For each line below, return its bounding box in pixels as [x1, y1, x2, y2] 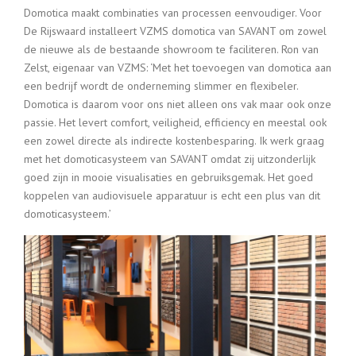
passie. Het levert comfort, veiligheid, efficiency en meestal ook [24, 115, 327, 130]
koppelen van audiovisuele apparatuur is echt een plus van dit [24, 188, 320, 203]
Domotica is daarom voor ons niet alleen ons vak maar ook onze [24, 97, 331, 111]
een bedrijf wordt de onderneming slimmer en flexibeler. [24, 79, 298, 93]
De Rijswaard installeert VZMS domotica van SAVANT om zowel [24, 24, 327, 38]
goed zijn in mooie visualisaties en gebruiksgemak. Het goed [24, 170, 313, 184]
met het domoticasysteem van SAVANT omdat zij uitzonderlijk [24, 152, 315, 166]
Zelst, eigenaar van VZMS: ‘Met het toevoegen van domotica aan [24, 60, 331, 75]
